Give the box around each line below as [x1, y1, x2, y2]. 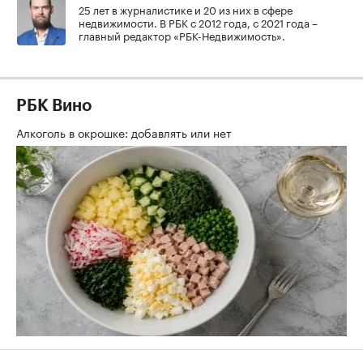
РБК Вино [16, 97, 92, 114]
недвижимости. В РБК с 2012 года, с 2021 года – [79, 13, 318, 30]
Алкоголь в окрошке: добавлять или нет [16, 122, 235, 141]
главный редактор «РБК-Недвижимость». [79, 26, 285, 43]
